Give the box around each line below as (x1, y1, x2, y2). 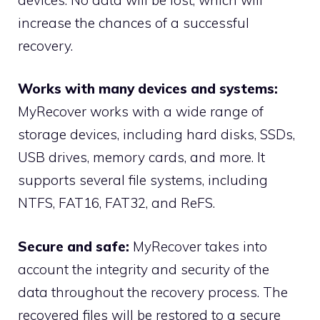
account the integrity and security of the (18, 260, 269, 278)
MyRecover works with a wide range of (18, 103, 264, 121)
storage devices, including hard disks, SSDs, (18, 126, 295, 144)
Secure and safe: (18, 237, 129, 255)
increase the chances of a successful (18, 14, 249, 31)
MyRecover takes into (129, 237, 267, 255)
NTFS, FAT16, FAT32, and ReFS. (18, 194, 215, 212)
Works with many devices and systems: (18, 80, 278, 98)
